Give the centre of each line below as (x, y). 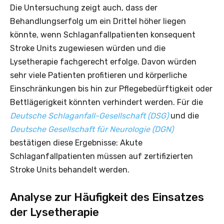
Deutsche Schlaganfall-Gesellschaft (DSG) (89, 115)
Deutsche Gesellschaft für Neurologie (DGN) (92, 129)
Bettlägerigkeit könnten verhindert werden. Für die (106, 102)
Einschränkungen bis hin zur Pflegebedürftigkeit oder (111, 88)
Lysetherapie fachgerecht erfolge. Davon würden (103, 61)
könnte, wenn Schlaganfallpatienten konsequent (103, 34)
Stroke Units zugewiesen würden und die (88, 48)
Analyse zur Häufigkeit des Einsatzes (107, 197)
